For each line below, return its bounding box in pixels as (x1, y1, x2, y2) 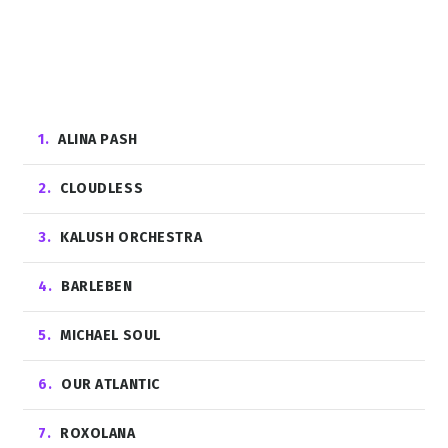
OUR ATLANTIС (61, 376, 160, 393)
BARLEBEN (61, 278, 133, 295)
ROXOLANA (60, 425, 136, 442)
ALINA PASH (58, 131, 138, 148)
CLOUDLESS (60, 180, 144, 197)
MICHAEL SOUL (60, 327, 161, 344)
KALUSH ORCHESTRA (60, 229, 203, 246)
